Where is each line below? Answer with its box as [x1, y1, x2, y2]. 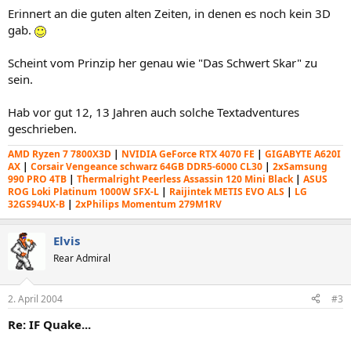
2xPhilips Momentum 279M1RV [73, 197, 222, 211]
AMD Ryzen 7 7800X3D [8, 147, 114, 161]
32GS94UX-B [8, 197, 67, 211]
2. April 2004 [8, 291, 63, 306]
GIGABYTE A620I [262, 147, 341, 161]
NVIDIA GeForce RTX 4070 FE [119, 147, 257, 161]
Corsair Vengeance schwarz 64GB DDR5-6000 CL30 [28, 160, 265, 173]
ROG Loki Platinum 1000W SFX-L [8, 185, 161, 198]
